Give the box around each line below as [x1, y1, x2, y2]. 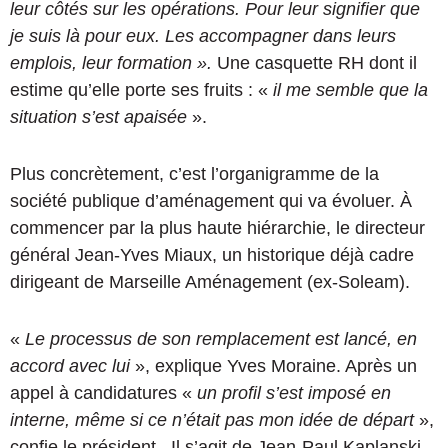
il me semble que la [273, 80, 428, 101]
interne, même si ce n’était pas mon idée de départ [10, 410, 414, 431]
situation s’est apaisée [10, 107, 187, 128]
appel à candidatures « [10, 383, 197, 404]
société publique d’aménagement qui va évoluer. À [10, 191, 412, 212]
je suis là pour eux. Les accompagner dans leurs [10, 26, 396, 47]
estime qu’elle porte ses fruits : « [10, 80, 273, 101]
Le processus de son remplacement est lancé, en [25, 329, 417, 350]
